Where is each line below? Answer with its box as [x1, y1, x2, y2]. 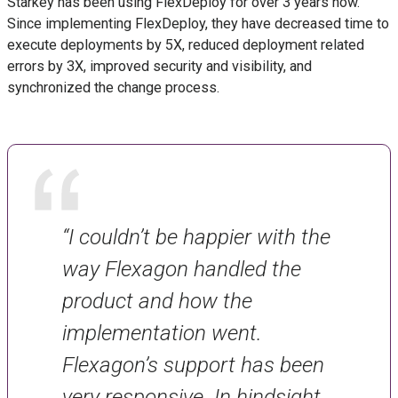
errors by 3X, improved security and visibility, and [7, 58, 312, 76]
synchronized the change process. [7, 79, 219, 97]
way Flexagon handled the [61, 255, 301, 282]
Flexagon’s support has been [61, 351, 324, 378]
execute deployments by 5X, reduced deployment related [7, 36, 364, 54]
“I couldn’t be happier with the [61, 223, 330, 250]
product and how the [61, 287, 252, 314]
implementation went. [61, 319, 262, 346]
